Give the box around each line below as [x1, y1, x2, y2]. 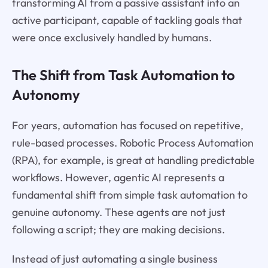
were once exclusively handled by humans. [11, 31, 212, 45]
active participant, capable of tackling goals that [11, 13, 242, 28]
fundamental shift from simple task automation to [11, 188, 248, 202]
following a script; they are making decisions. [11, 223, 225, 237]
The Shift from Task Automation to [11, 66, 235, 84]
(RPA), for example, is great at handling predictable [11, 153, 255, 167]
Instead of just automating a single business [11, 251, 218, 266]
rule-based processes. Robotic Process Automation [11, 136, 254, 150]
